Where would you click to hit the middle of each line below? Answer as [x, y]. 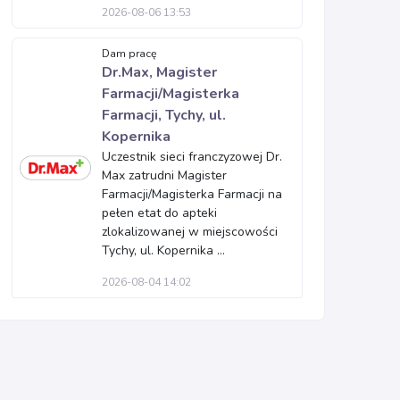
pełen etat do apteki [159, 213]
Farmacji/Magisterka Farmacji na [192, 194]
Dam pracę [129, 54]
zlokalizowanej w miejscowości [190, 232]
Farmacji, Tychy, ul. [164, 115]
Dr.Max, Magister [159, 72]
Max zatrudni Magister [164, 175]
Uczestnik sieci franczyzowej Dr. [192, 157]
